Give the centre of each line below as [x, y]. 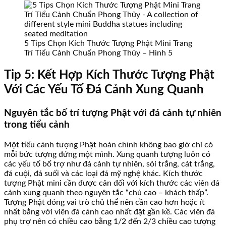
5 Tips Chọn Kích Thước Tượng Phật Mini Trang [108, 44]
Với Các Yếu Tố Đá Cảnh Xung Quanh [104, 90]
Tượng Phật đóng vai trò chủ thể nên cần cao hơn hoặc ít [104, 202]
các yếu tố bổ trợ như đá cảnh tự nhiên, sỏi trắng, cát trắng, [109, 164]
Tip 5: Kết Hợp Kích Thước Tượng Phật [109, 75]
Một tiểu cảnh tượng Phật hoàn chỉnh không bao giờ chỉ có [108, 145]
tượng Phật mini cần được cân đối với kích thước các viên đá [112, 183]
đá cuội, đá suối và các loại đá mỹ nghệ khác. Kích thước [103, 173]
